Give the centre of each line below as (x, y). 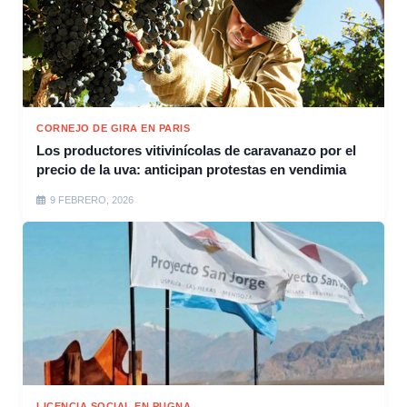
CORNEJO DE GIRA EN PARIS (113, 129)
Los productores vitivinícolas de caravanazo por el (196, 151)
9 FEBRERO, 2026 (92, 200)
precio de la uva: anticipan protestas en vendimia (191, 170)
